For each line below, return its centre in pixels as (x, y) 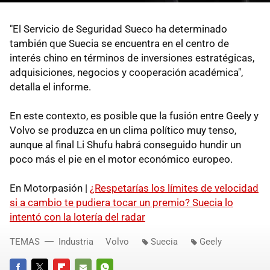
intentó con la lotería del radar (77, 217)
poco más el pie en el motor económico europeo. (121, 159)
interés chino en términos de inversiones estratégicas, (132, 58)
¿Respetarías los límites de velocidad (174, 188)
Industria (76, 241)
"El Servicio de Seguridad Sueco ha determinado (118, 29)
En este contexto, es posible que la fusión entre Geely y (134, 115)
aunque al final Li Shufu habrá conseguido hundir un (125, 144)
